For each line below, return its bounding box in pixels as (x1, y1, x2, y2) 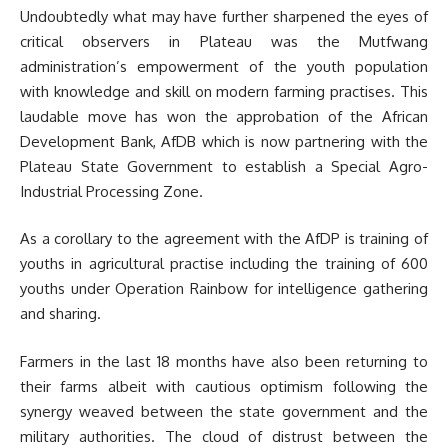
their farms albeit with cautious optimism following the (20, 376, 428, 396)
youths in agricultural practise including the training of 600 (20, 254, 428, 273)
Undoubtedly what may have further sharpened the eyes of (20, 6, 428, 26)
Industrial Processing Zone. (20, 181, 203, 201)
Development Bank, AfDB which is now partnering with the (20, 131, 428, 151)
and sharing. (20, 304, 101, 323)
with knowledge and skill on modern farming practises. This (20, 81, 428, 101)
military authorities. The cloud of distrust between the (20, 426, 428, 446)
